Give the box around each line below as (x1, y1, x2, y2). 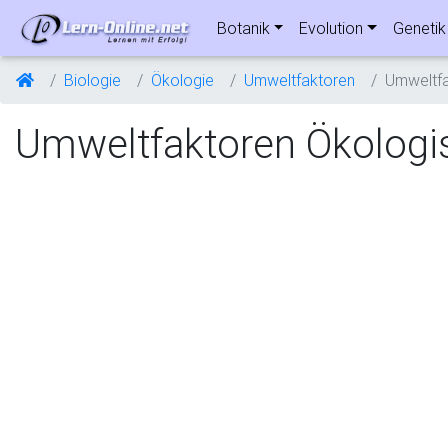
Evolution (299, 18, 364, 38)
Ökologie (151, 70, 214, 90)
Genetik (393, 18, 446, 38)
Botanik (216, 18, 270, 38)
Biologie (64, 70, 121, 90)
